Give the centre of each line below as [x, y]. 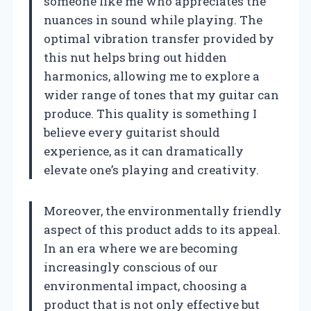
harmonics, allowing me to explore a [152, 76]
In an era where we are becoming [141, 248]
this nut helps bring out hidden [135, 57]
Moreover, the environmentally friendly [163, 210]
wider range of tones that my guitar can [161, 94]
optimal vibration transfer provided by [159, 38]
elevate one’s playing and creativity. [151, 169]
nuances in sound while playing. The [153, 19]
